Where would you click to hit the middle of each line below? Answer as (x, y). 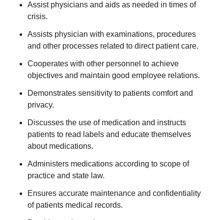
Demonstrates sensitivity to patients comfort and (110, 93)
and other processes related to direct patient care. (113, 46)
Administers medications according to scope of (108, 164)
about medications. (60, 146)
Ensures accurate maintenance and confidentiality (114, 193)
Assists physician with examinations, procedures (112, 34)
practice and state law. (66, 176)
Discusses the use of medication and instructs (107, 123)
